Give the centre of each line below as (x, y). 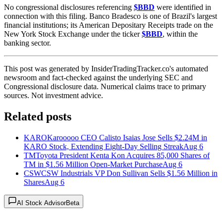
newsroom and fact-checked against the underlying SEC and (98, 77)
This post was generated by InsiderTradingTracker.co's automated (106, 68)
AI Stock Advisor (41, 203)
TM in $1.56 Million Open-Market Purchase (93, 164)
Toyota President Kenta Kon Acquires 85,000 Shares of (123, 155)
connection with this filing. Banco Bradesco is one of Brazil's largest (111, 16)
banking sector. (28, 43)
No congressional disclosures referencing (69, 7)
